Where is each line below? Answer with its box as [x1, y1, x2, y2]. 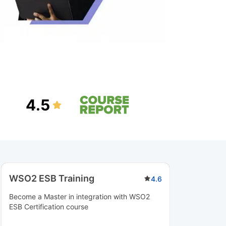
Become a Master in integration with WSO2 [9, 192, 150, 201]
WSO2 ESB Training [9, 173, 94, 184]
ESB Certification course [9, 202, 88, 211]
